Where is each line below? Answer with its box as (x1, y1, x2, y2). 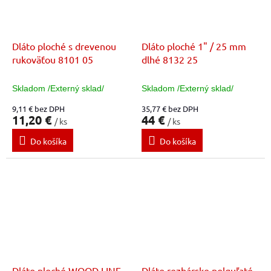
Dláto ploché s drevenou (12, 40, 116, 53)
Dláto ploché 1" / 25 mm (142, 40, 246, 53)
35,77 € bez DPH (142, 103, 198, 114)
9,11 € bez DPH (12, 103, 65, 114)
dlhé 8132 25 (142, 53, 198, 66)
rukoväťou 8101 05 (12, 53, 93, 66)
